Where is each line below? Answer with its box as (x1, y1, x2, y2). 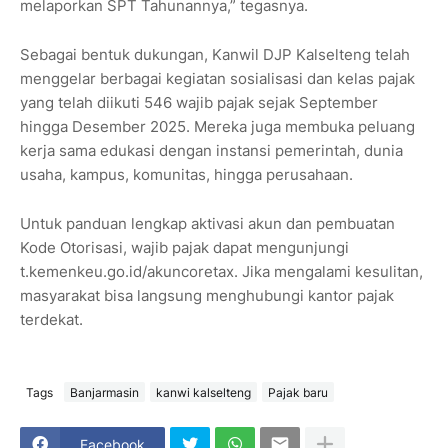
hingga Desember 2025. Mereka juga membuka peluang (20, 117, 415, 137)
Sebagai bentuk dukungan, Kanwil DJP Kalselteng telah (20, 45, 410, 65)
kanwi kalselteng (156, 384, 251, 400)
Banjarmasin (70, 384, 139, 400)
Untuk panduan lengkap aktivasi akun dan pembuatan (20, 214, 395, 234)
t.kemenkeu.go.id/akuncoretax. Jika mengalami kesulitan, (20, 262, 423, 282)
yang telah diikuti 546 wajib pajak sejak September (20, 93, 378, 113)
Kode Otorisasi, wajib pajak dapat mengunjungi (20, 238, 349, 258)
